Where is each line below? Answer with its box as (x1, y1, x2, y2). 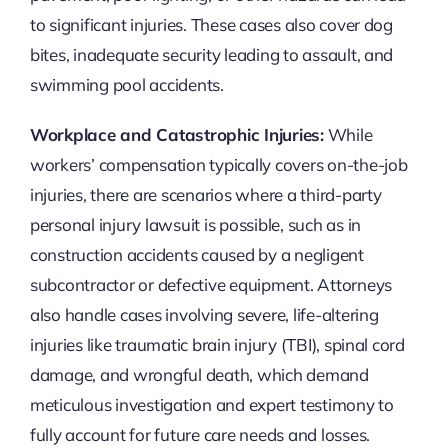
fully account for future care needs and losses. (29, 424, 370, 446)
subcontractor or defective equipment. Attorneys (29, 274, 392, 296)
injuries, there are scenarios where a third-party (29, 184, 382, 206)
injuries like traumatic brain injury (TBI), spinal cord (29, 334, 405, 356)
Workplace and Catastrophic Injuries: (29, 124, 324, 146)
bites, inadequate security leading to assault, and (29, 44, 394, 66)
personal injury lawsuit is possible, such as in (29, 214, 361, 236)
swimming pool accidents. (29, 74, 224, 96)
